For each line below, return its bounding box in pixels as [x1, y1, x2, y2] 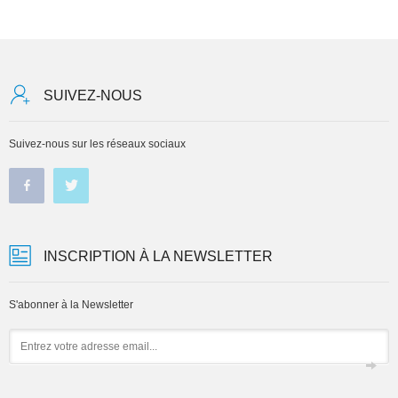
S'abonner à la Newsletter [9, 298, 133, 311]
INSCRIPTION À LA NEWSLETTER [44, 249, 273, 265]
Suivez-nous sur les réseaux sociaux [9, 137, 186, 150]
